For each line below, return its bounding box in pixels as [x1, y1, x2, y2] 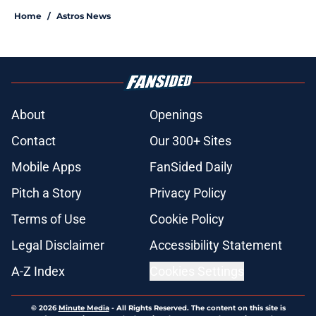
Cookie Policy [150, 212, 224, 227]
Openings [150, 107, 202, 123]
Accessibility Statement [150, 238, 282, 253]
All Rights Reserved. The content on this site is [116, 303, 286, 313]
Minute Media [58, 303, 109, 313]
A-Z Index [11, 264, 65, 279]
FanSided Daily [150, 159, 233, 175]
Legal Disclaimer [11, 238, 104, 253]
